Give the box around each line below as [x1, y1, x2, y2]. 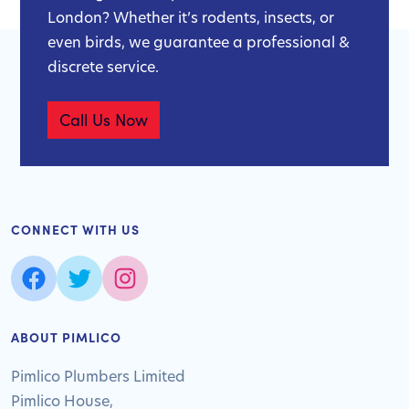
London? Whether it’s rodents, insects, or [47, 7, 334, 26]
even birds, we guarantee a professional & [47, 32, 350, 51]
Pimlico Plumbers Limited [11, 366, 185, 385]
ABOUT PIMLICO [11, 328, 121, 346]
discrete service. [47, 57, 159, 76]
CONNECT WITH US [11, 220, 140, 238]
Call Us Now [59, 109, 148, 131]
